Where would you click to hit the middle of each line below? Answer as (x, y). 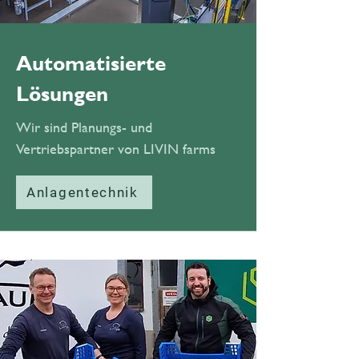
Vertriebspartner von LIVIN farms (116, 149)
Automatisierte (91, 63)
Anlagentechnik (83, 192)
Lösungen (62, 93)
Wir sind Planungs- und (84, 127)
